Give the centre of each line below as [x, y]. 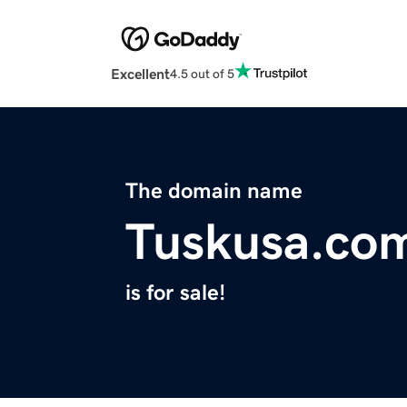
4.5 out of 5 [202, 73]
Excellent [140, 74]
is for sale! [175, 293]
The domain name [214, 191]
